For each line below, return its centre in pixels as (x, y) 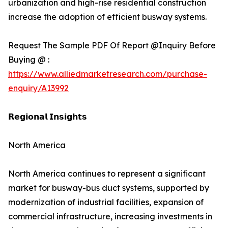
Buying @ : (29, 60)
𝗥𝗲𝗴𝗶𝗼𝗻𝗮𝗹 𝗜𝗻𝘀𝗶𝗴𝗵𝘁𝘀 (48, 117)
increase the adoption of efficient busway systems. (107, 17)
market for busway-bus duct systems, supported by (109, 188)
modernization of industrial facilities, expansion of (106, 202)
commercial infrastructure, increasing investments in (110, 217)
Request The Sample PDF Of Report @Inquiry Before (112, 46)
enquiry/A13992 (38, 88)
